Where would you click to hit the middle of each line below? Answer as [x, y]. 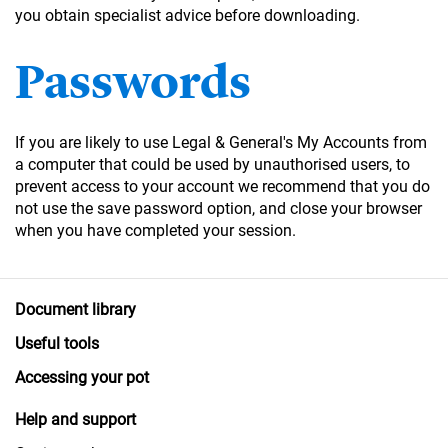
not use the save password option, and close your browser [218, 208]
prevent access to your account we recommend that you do [222, 186]
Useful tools [57, 343]
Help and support [75, 419]
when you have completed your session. [155, 230]
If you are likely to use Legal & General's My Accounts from [221, 142]
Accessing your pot [82, 377]
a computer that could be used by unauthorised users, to [212, 164]
